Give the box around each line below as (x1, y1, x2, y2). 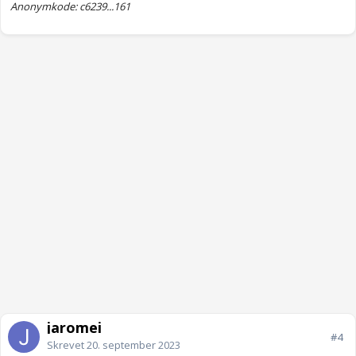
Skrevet (47, 338, 87, 353)
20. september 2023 (87, 338, 180, 353)
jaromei (47, 318, 102, 338)
